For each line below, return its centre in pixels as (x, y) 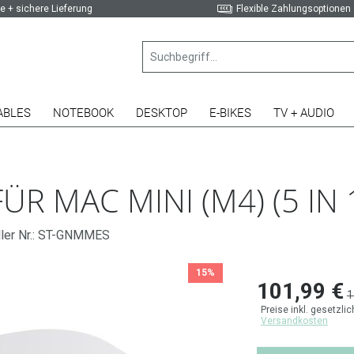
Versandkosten (294, 321)
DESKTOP (162, 113)
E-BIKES (230, 113)
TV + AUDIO (304, 113)
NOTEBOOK (83, 113)
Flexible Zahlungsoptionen (294, 9)
